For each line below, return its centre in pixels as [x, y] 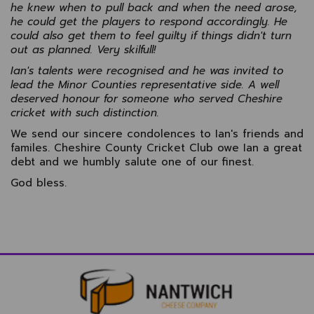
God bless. [39, 183]
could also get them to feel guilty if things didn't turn [151, 35]
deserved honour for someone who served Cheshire [146, 98]
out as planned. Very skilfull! [83, 49]
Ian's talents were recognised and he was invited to [147, 70]
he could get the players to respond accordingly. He [149, 21]
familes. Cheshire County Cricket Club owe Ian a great [156, 148]
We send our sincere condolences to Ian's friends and [157, 134]
